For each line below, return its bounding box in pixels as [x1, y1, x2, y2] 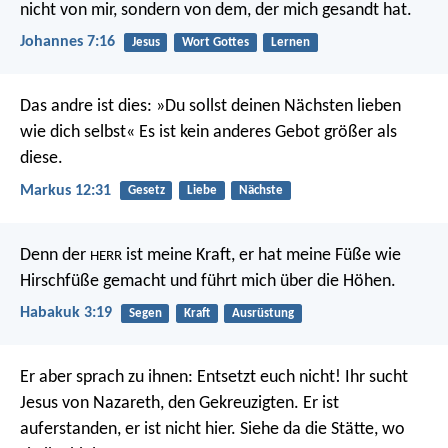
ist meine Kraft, [122, 245, 235, 265]
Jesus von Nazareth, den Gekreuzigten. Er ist [20, 394, 339, 414]
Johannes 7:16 [20, 34, 115, 51]
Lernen [270, 36, 310, 50]
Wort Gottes [181, 36, 249, 50]
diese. [20, 149, 63, 169]
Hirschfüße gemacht [20, 271, 166, 291]
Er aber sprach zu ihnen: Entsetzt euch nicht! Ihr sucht [20, 368, 408, 388]
